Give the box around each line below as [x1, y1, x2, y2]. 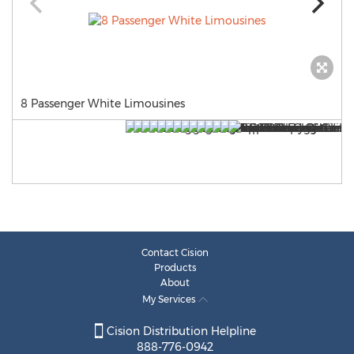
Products [153, 262, 197, 273]
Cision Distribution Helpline [103, 324, 256, 339]
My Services [142, 293, 198, 305]
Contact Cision [141, 247, 209, 258]
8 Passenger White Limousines [21, 96, 185, 111]
